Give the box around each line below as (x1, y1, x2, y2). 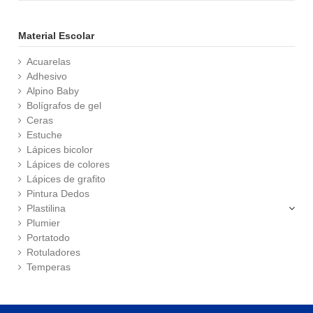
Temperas (27, 261, 71, 272)
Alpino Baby (27, 85, 80, 96)
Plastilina (27, 202, 66, 214)
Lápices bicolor (27, 143, 94, 155)
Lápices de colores (27, 158, 110, 170)
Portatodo (27, 231, 71, 243)
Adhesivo (27, 70, 68, 82)
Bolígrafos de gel (27, 99, 102, 111)
